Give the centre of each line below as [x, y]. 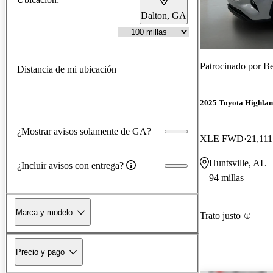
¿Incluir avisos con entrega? [70, 165]
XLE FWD [222, 139]
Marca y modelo [44, 212]
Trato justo [220, 216]
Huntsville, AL [238, 163]
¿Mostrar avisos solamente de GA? [84, 131]
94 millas [226, 178]
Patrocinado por [232, 66]
